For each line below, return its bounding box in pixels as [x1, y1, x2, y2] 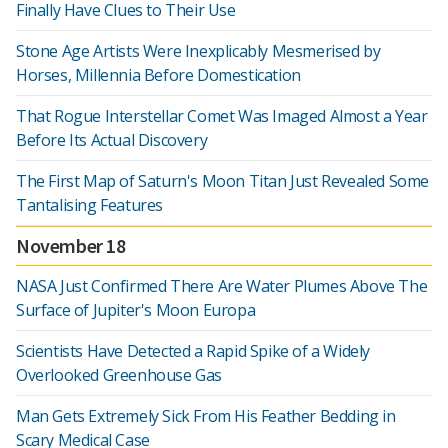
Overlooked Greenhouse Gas [16, 364, 223, 386]
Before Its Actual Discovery [16, 129, 208, 151]
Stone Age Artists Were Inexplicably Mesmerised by [16, 40, 381, 62]
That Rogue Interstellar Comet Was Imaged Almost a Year [16, 105, 428, 127]
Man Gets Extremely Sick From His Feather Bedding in [16, 405, 396, 427]
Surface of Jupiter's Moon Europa [16, 299, 256, 321]
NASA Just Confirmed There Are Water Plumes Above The [16, 275, 428, 297]
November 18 [16, 233, 126, 258]
